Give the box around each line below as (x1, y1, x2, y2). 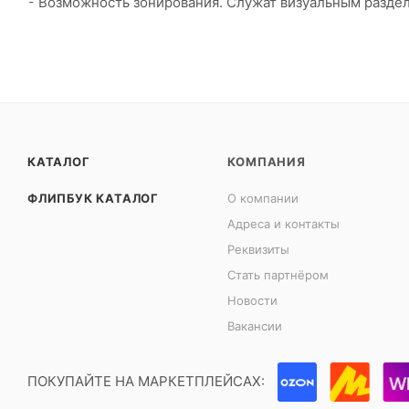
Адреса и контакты (227, 215, 341, 231)
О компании (227, 190, 299, 205)
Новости (227, 292, 278, 308)
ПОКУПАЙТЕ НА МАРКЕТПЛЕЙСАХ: (27, 372, 265, 390)
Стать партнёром (227, 267, 330, 282)
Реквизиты (227, 241, 290, 257)
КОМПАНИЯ (227, 153, 306, 169)
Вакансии (227, 318, 283, 333)
